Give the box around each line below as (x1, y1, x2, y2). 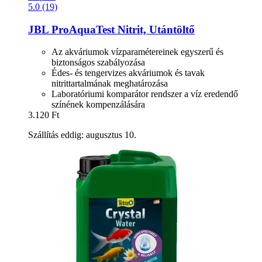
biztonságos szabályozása (51, 57, 145, 68)
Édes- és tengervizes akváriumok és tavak (51, 68, 205, 78)
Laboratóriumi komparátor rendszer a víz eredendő (51, 89, 238, 99)
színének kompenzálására (51, 99, 145, 110)
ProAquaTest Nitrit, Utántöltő (49, 23, 195, 36)
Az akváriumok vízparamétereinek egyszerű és (51, 47, 223, 57)
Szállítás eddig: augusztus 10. (28, 130, 136, 140)
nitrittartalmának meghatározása (51, 78, 168, 89)
